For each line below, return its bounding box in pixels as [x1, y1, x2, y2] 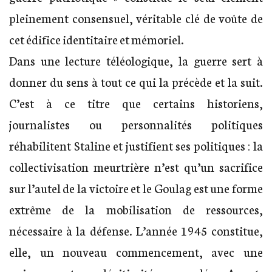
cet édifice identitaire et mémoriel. [9, 30, 184, 47]
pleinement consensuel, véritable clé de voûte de [9, 8, 263, 26]
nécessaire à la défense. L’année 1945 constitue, [9, 221, 263, 239]
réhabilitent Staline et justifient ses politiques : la [9, 136, 263, 154]
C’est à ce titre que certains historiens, [9, 93, 263, 111]
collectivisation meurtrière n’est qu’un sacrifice [9, 157, 263, 175]
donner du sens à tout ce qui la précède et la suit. [9, 72, 263, 90]
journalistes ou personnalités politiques [9, 115, 263, 132]
